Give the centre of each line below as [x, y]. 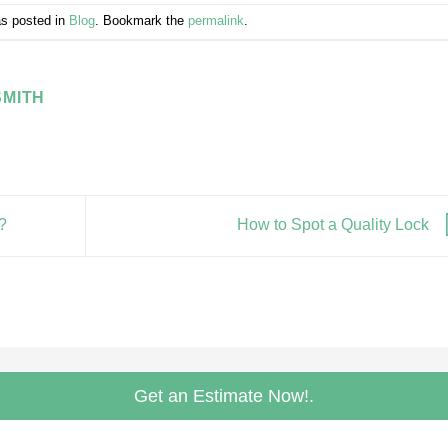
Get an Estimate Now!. [224, 396]
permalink [215, 20]
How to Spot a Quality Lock [334, 225]
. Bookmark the [141, 20]
